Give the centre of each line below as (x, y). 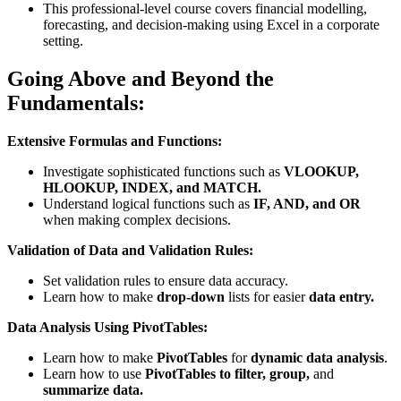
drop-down (191, 296)
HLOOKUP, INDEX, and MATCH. (152, 187)
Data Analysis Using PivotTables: (107, 327)
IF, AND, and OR (307, 203)
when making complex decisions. (137, 219)
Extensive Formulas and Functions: (115, 141)
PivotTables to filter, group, (227, 373)
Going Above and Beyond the (141, 78)
